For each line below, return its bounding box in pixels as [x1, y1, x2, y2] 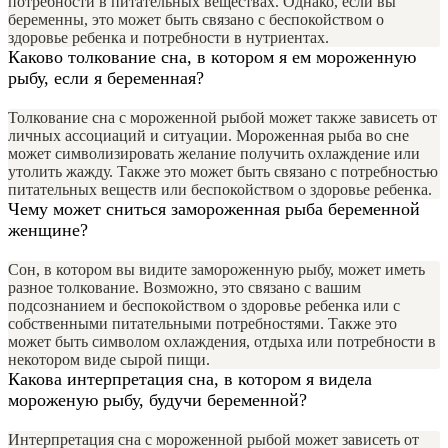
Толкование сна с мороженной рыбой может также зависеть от [8, 109, 437, 127]
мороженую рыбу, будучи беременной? [8, 390, 307, 411]
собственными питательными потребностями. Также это [8, 315, 397, 333]
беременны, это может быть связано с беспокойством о [8, 11, 384, 29]
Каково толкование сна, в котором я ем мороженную [8, 47, 416, 68]
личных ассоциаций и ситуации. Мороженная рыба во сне [8, 127, 409, 145]
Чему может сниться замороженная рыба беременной [8, 199, 420, 220]
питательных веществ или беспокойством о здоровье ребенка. [8, 181, 432, 199]
